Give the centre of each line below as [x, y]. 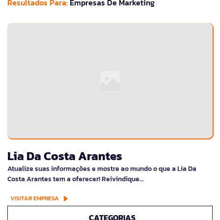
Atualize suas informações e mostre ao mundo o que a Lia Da [102, 169]
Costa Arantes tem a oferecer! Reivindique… [75, 179]
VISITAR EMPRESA [35, 199]
